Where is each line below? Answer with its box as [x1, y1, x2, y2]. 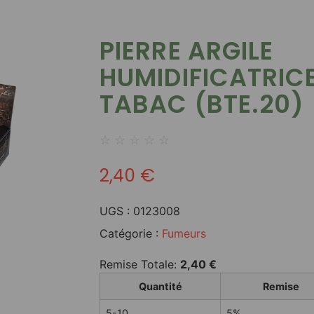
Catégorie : [100, 226, 162, 240]
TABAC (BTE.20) [100, 86, 305, 121]
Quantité [138, 280, 182, 292]
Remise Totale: [100, 257, 180, 271]
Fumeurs [162, 226, 206, 240]
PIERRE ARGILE [100, 33, 274, 68]
